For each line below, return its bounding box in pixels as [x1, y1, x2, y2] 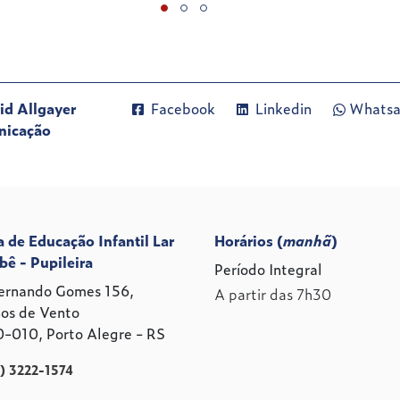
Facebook [151, 96, 215, 119]
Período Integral [214, 257, 322, 279]
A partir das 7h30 [214, 282, 331, 304]
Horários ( [214, 229, 283, 251]
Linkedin [255, 96, 312, 119]
